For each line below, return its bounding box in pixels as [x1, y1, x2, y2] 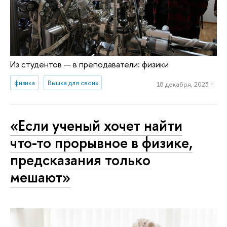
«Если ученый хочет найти [10, 116, 182, 136]
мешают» [10, 167, 70, 187]
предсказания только [10, 150, 150, 170]
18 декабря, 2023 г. [156, 79, 214, 89]
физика [14, 78, 35, 88]
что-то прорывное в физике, [10, 133, 193, 153]
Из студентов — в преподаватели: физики [10, 58, 169, 70]
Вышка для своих [47, 78, 98, 88]
